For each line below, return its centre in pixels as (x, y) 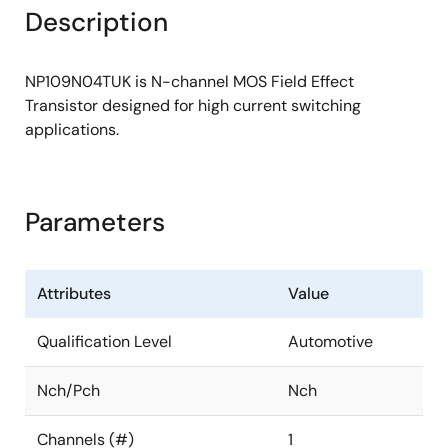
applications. (72, 129)
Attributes (74, 293)
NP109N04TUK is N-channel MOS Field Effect (189, 81)
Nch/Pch (68, 390)
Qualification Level (104, 341)
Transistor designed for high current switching (193, 105)
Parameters (95, 221)
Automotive (330, 341)
